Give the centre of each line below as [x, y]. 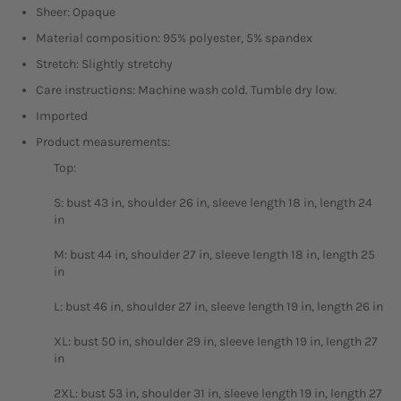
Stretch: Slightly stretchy [104, 64]
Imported [62, 115]
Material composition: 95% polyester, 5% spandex [174, 38]
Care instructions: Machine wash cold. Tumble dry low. [187, 90]
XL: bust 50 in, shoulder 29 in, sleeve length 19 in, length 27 [216, 341]
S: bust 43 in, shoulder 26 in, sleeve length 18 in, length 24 [213, 202]
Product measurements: [103, 141]
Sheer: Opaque [76, 12]
